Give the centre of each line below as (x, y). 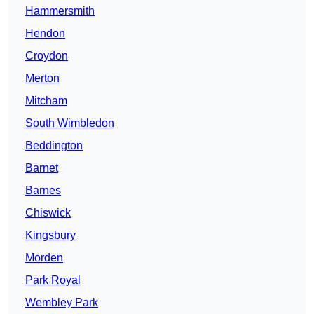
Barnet (42, 168)
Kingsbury (50, 235)
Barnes (43, 191)
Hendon (45, 34)
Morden (44, 258)
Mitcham (46, 101)
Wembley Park (62, 303)
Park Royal (53, 280)
